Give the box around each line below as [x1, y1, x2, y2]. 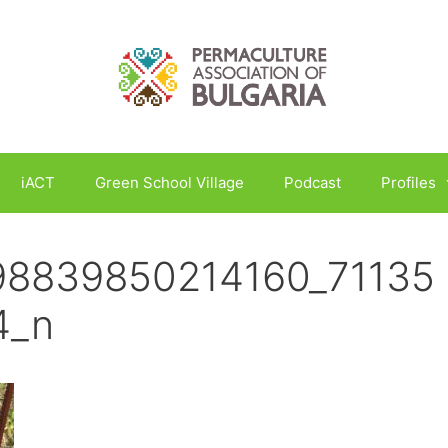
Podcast [283, 172, 341, 192]
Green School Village [94, 172, 244, 192]
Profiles [380, 172, 436, 192]
